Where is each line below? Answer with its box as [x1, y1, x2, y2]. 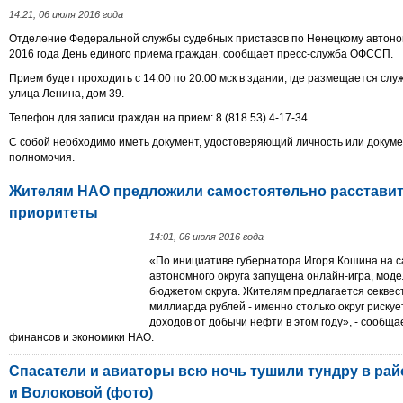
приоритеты [9, 205, 98, 220]
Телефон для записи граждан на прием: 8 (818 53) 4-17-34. [9, 112, 310, 124]
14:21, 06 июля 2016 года [9, 9, 123, 20]
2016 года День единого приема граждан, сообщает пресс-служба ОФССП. [9, 48, 393, 60]
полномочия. [9, 151, 75, 164]
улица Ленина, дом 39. [9, 87, 124, 100]
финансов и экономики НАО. [9, 331, 154, 344]
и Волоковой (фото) [9, 385, 153, 400]
